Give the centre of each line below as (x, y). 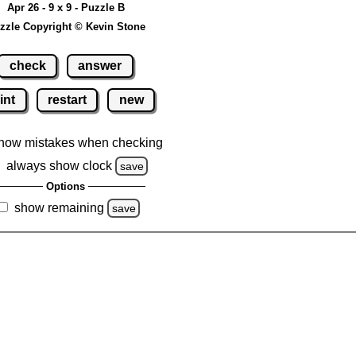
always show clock (59, 165)
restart (67, 99)
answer (100, 65)
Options (66, 186)
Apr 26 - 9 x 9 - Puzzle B (66, 8)
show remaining (59, 207)
